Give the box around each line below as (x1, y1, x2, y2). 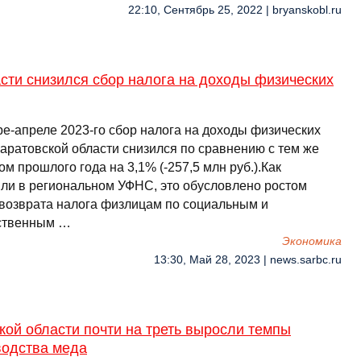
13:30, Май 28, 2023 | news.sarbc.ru (154, 254, 342, 266)
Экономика (282, 235, 342, 247)
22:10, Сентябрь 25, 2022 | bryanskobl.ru (128, 4, 342, 16)
